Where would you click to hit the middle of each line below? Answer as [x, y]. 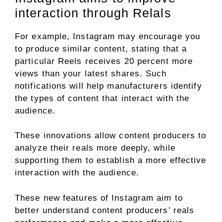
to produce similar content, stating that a [101, 49]
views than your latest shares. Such [91, 73]
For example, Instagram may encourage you [108, 36]
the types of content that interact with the [102, 98]
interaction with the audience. [77, 173]
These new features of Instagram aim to [99, 198]
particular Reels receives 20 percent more [104, 61]
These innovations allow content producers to [111, 136]
